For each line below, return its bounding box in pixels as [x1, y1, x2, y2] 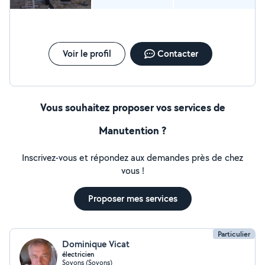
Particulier [218, 229, 250, 239]
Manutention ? [99, 123, 166, 138]
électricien [62, 250, 94, 259]
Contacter [157, 47, 198, 60]
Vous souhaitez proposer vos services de [40, 100, 225, 115]
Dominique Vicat [62, 238, 130, 250]
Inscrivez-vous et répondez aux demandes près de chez [22, 151, 243, 164]
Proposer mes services [88, 192, 177, 205]
